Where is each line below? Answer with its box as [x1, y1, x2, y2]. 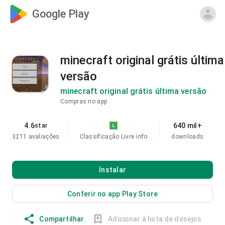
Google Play [32, 8, 89, 20]
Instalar [99, 166, 126, 174]
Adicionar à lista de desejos [108, 215, 202, 223]
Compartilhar [39, 215, 84, 223]
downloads [171, 133, 204, 140]
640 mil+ [173, 122, 202, 130]
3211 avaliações [12, 133, 60, 140]
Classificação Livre [79, 133, 135, 140]
